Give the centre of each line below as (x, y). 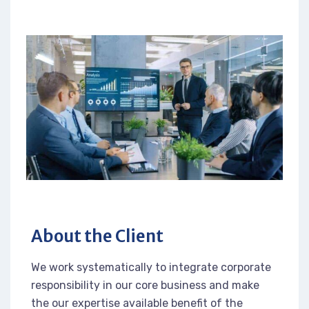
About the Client (97, 236)
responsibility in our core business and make (145, 285)
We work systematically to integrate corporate (151, 267)
